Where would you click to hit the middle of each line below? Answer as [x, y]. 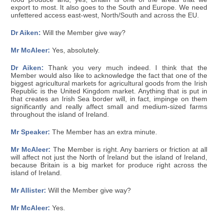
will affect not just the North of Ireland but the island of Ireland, [109, 157]
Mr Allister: [29, 190]
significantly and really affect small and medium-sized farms [109, 107]
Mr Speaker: [31, 132]
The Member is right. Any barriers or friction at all [129, 149]
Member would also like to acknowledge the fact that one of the [109, 75]
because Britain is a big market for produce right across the [109, 165]
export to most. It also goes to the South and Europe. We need [109, 7]
